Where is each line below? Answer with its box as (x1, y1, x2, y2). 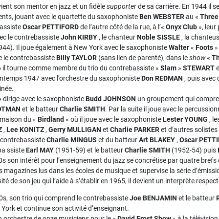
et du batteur (97, 136, 139, 144)
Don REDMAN (141, 74, 183, 82)
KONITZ (20, 126, 44, 133)
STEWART (183, 64, 215, 72)
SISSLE (157, 33, 180, 41)
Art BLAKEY (139, 136, 175, 144)
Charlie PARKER (110, 126, 159, 133)
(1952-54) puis (170, 146, 218, 154)
